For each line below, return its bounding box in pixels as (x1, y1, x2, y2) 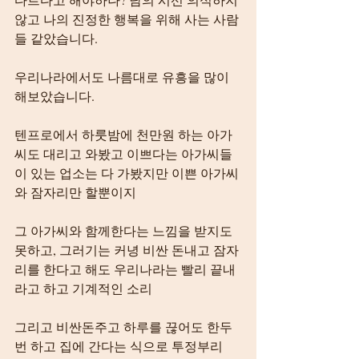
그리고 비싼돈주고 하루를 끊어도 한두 (14, 318, 232, 335)
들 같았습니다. (14, 30, 98, 46)
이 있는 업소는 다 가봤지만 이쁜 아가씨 (14, 164, 239, 181)
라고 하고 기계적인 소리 (14, 280, 152, 296)
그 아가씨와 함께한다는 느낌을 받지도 (14, 222, 236, 239)
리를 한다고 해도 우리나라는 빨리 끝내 (14, 260, 236, 277)
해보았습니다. (14, 87, 95, 104)
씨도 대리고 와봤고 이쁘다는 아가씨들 (14, 145, 232, 162)
